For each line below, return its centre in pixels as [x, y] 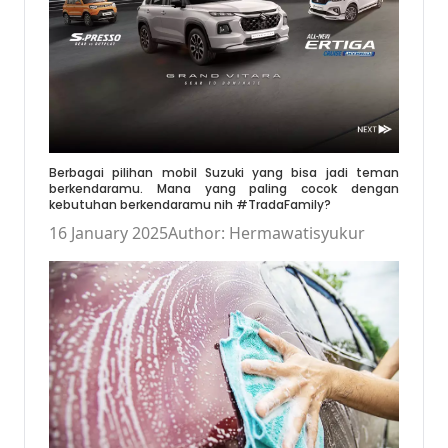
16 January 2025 [108, 233]
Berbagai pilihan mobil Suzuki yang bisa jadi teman [224, 173]
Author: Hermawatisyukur [266, 233]
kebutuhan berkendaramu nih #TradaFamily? [190, 205]
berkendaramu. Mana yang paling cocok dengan [224, 189]
